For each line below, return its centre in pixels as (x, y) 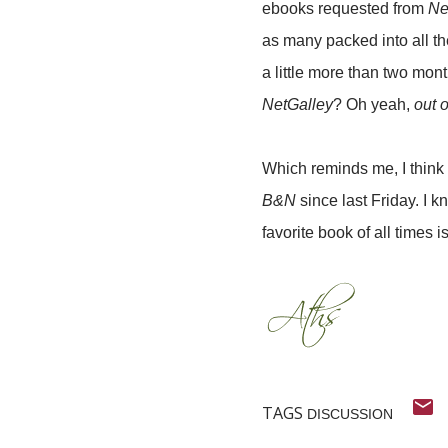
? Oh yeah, (373, 104)
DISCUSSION (350, 414)
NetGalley (297, 104)
